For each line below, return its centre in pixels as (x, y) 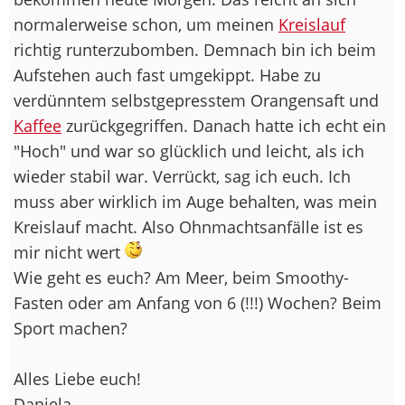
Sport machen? (71, 328)
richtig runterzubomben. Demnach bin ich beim (195, 49)
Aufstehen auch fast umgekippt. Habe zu (167, 75)
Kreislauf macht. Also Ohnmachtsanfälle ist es (188, 226)
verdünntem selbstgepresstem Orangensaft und (196, 100)
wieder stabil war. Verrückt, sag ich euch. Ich (182, 176)
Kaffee (38, 125)
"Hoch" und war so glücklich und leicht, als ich (189, 151)
